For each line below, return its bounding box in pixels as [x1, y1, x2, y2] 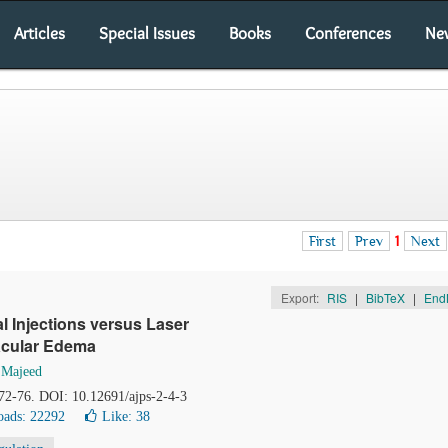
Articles [14, 23, 65, 43]
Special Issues [99, 23, 195, 43]
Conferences [305, 23, 391, 43]
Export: [280, 289, 322, 306]
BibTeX [365, 289, 405, 306]
